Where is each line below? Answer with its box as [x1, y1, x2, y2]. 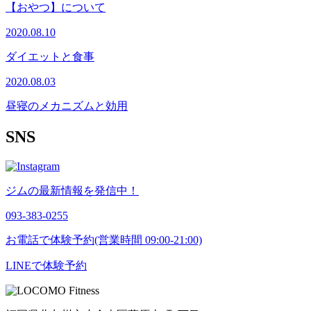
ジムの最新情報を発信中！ [6, 184, 139, 196]
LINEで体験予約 [6, 259, 87, 271]
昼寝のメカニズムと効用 [6, 99, 128, 112]
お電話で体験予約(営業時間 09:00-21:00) [6, 233, 202, 246]
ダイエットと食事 [6, 50, 94, 62]
